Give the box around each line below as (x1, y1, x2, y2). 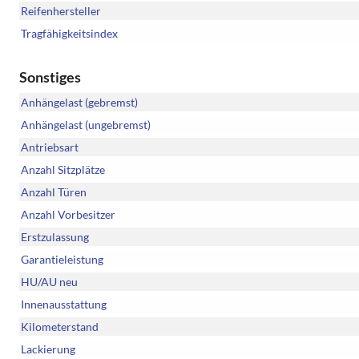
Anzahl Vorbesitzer (21, 208, 115, 222)
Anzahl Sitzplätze (21, 163, 105, 177)
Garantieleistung (21, 252, 103, 267)
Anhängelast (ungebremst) (21, 118, 151, 132)
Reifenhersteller (21, 4, 101, 18)
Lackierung (21, 342, 75, 357)
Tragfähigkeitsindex (21, 26, 118, 41)
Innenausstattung (21, 297, 107, 312)
